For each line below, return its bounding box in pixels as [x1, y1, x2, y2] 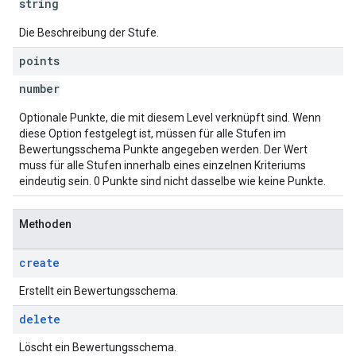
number [19, 81, 60, 96]
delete [19, 311, 60, 327]
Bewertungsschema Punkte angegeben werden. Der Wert [19, 143, 308, 156]
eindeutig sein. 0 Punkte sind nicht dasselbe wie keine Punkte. [19, 175, 326, 188]
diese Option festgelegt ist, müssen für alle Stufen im [19, 127, 286, 140]
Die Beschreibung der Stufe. [19, 26, 159, 39]
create [19, 255, 60, 270]
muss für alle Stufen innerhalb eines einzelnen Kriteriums [19, 159, 306, 172]
